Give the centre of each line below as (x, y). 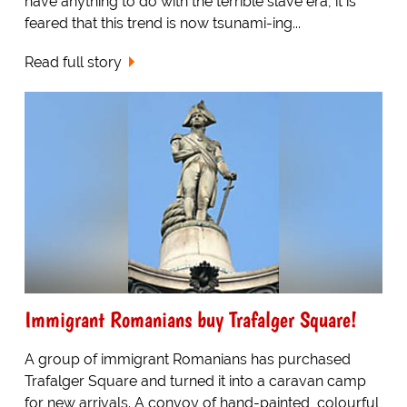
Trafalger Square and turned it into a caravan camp (195, 381)
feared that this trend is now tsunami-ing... (162, 24)
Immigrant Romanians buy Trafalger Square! (190, 319)
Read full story (73, 63)
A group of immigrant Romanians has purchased (187, 359)
